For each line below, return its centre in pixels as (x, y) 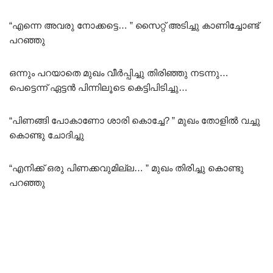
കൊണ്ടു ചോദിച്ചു (47, 135)
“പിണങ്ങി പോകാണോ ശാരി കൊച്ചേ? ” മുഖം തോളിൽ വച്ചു (135, 120)
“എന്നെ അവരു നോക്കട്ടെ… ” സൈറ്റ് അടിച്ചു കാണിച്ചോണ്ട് (134, 25)
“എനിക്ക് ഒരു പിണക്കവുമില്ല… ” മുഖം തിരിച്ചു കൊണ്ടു (126, 168)
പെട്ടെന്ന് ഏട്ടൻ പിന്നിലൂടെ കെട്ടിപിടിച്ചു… (98, 87)
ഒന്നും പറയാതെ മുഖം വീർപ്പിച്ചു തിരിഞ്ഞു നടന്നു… (119, 73)
